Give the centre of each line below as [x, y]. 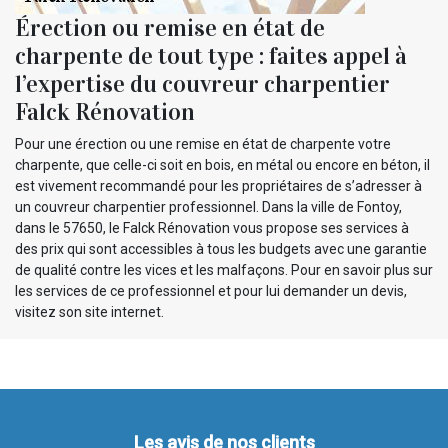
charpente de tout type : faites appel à [211, 56]
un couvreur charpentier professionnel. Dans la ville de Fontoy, [208, 207]
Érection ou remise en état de [170, 28]
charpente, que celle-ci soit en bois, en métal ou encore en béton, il [222, 165]
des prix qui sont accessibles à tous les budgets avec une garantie [221, 249]
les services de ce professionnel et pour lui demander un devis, [211, 291]
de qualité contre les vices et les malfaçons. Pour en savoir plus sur [224, 270]
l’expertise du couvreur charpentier [202, 84]
